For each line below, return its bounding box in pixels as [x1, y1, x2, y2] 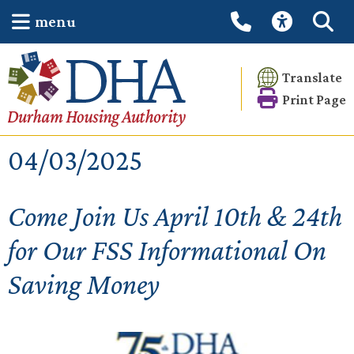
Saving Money [8, 268, 160, 300]
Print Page [282, 91, 346, 107]
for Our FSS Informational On [8, 234, 326, 266]
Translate [282, 70, 342, 86]
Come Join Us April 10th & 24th [8, 200, 342, 232]
